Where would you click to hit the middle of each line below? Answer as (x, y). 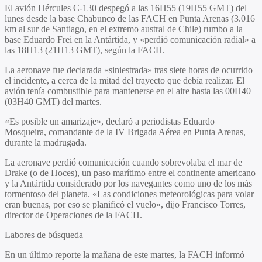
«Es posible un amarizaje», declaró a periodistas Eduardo (110, 121)
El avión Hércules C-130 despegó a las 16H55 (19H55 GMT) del (126, 8)
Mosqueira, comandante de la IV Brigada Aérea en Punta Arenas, (125, 132)
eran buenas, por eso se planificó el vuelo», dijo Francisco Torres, (125, 204)
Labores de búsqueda (44, 235)
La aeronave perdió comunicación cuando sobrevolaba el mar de (123, 162)
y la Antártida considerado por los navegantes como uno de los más (128, 183)
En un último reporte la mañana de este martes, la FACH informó (125, 254)
